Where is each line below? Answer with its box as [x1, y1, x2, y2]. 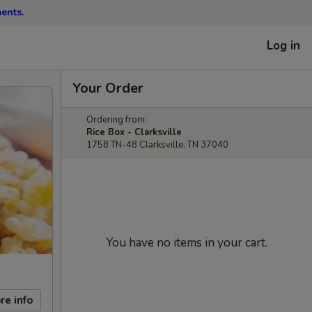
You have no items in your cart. [106, 235, 267, 251]
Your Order [72, 79, 143, 97]
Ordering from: [86, 114, 147, 126]
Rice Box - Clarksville [86, 126, 182, 139]
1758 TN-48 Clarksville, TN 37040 [86, 139, 228, 151]
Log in [267, 37, 300, 54]
